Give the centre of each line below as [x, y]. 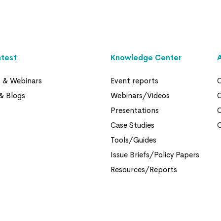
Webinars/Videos [140, 95]
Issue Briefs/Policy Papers [155, 155]
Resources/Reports [144, 169]
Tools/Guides [133, 140]
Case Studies [132, 125]
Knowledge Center [146, 57]
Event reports [134, 81]
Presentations [134, 110]
